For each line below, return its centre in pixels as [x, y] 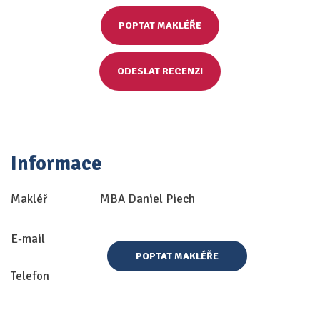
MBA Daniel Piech [148, 199]
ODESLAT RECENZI [160, 71]
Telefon [30, 276]
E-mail [28, 239]
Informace [56, 164]
